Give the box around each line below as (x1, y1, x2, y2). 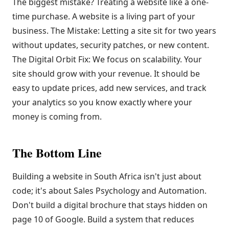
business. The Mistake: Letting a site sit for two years (12, 25, 216, 36)
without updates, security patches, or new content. (12, 39, 209, 51)
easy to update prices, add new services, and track (12, 82, 207, 94)
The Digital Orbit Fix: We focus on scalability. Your (12, 54, 202, 65)
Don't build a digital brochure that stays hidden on (12, 199, 208, 211)
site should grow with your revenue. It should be (12, 68, 200, 79)
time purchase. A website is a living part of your (12, 11, 195, 22)
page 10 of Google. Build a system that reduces (12, 214, 194, 225)
